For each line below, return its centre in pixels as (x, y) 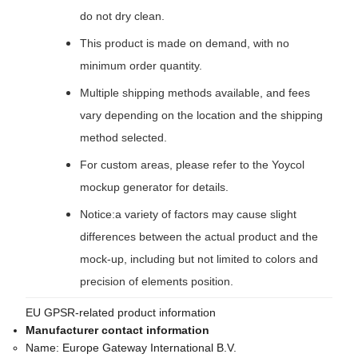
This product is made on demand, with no (185, 44)
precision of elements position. (157, 282)
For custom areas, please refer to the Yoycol (192, 165)
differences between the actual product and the (199, 237)
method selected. (123, 138)
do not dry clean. (122, 16)
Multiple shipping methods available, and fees (195, 93)
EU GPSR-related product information (121, 313)
